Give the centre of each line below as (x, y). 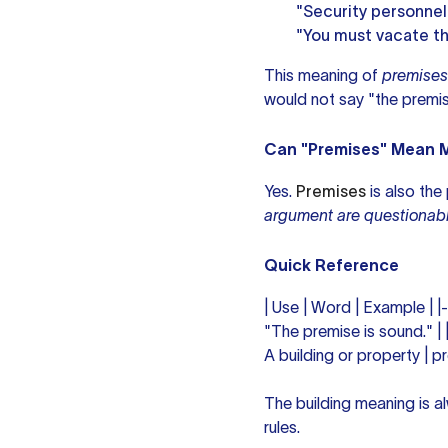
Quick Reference (331, 265)
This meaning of (323, 75)
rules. (282, 427)
